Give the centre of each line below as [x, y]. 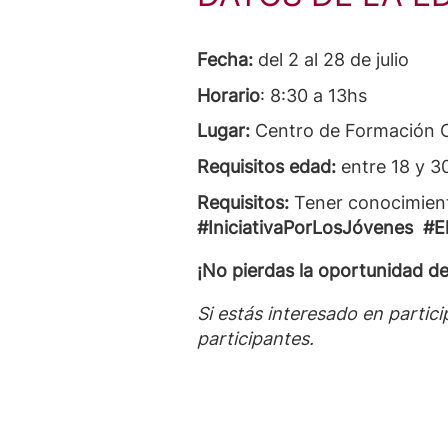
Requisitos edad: [269, 167]
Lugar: [223, 131]
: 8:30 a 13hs [313, 95]
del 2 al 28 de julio [331, 59]
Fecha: [225, 59]
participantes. [255, 338]
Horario [228, 95]
